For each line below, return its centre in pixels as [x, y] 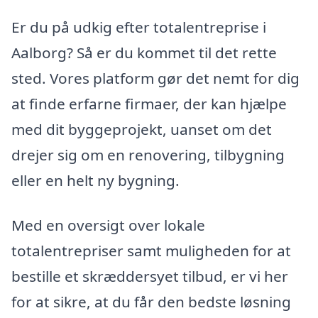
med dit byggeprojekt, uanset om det [142, 129]
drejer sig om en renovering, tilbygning [148, 154]
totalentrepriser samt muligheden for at [151, 251]
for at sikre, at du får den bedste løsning [151, 302]
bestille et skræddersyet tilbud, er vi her [150, 276]
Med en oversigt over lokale [108, 225]
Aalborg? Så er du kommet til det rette [144, 52]
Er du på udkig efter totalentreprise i [139, 27]
